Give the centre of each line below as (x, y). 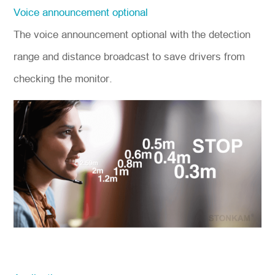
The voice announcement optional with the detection (132, 35)
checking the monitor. (63, 79)
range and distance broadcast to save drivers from (130, 57)
